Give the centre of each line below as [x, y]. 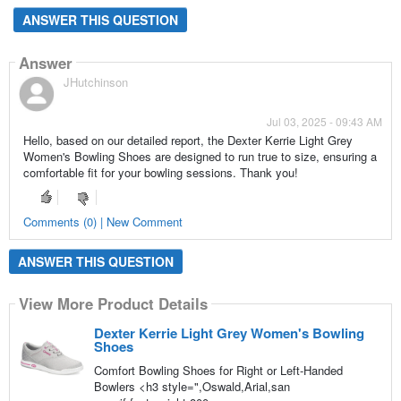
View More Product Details [113, 304]
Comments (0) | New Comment [102, 221]
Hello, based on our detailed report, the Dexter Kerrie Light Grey [188, 141]
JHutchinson [95, 82]
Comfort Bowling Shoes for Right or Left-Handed [218, 370]
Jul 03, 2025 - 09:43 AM [325, 122]
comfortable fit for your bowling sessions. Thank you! [160, 173]
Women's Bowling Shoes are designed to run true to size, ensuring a [200, 157]
